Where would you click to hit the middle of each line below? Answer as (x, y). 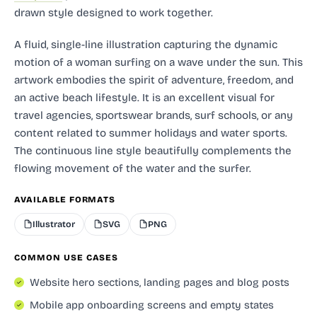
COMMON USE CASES (67, 257)
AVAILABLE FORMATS (65, 199)
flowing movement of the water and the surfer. (133, 168)
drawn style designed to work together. (114, 12)
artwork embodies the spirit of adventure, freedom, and (154, 80)
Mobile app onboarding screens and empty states (152, 305)
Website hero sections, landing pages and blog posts (160, 282)
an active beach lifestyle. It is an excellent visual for (144, 97)
